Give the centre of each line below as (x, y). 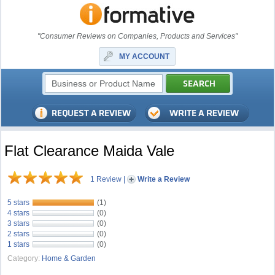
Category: (24, 258)
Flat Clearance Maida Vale (90, 151)
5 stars (19, 203)
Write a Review (164, 179)
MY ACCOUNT (145, 56)
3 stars (19, 223)
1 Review (106, 179)
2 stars (19, 234)
